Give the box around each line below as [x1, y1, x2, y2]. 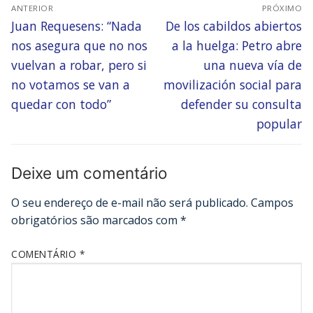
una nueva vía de [203, 56, 302, 73]
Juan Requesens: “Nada [11, 17, 142, 34]
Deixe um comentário [11, 163, 168, 182]
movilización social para [163, 75, 302, 93]
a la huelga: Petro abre [172, 36, 302, 54]
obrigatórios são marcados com [11, 212, 180, 228]
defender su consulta [181, 95, 302, 112]
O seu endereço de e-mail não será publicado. [11, 194, 248, 210]
